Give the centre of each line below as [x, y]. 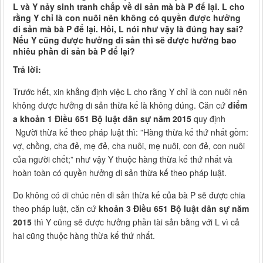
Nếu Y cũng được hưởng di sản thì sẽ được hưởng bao [125, 40]
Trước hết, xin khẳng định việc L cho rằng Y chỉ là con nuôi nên [130, 92]
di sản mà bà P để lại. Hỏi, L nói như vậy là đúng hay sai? [128, 29]
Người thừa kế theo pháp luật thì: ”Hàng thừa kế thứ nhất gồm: [131, 132]
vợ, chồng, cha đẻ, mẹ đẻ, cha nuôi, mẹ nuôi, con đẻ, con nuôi [129, 146]
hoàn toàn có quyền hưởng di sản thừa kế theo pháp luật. [120, 173]
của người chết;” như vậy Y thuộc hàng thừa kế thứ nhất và [123, 159]
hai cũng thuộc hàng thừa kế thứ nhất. [84, 236]
